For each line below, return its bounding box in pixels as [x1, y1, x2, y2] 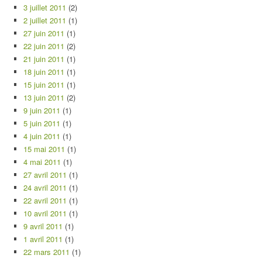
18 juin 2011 [23, 66, 64, 77]
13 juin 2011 [23, 92, 64, 103]
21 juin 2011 [23, 53, 64, 64]
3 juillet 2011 [23, 2, 66, 13]
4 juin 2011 [23, 130, 60, 142]
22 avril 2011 [23, 195, 67, 206]
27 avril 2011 [23, 169, 67, 180]
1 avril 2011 [23, 233, 63, 244]
